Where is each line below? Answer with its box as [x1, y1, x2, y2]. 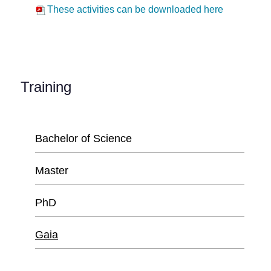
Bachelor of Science [35, 132, 132, 145]
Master [35, 164, 68, 177]
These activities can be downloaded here [47, 4, 223, 15]
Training [21, 78, 71, 95]
